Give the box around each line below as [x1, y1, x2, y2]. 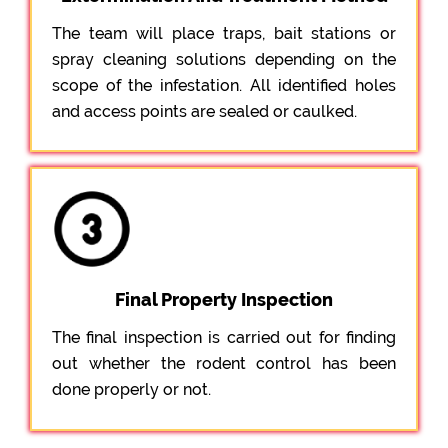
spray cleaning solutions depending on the [52, 49, 396, 69]
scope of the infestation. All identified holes [52, 75, 396, 95]
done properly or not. [52, 379, 211, 399]
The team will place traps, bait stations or [52, 23, 396, 43]
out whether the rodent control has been [52, 353, 396, 373]
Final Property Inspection [115, 288, 333, 310]
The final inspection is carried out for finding [52, 327, 396, 347]
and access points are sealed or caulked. [52, 101, 357, 121]
